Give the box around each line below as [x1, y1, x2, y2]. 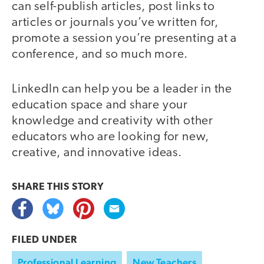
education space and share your [12, 98, 189, 111]
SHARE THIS [12, 181, 72, 192]
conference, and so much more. [12, 48, 189, 61]
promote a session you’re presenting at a [12, 32, 237, 45]
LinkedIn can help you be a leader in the [12, 82, 232, 95]
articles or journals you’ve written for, [12, 16, 219, 29]
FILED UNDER [12, 235, 77, 245]
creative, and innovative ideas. [12, 146, 182, 159]
